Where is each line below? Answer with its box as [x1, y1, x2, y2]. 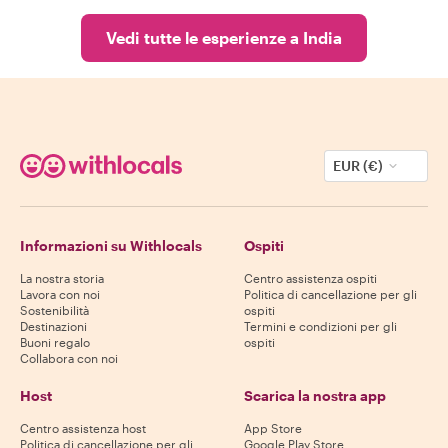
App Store [244, 421, 302, 436]
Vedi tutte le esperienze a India [106, 28, 342, 48]
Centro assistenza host [20, 421, 146, 436]
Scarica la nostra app [244, 387, 386, 405]
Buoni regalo [20, 335, 90, 350]
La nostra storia [20, 271, 104, 286]
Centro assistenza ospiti [244, 271, 377, 286]
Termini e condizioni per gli [244, 319, 397, 334]
